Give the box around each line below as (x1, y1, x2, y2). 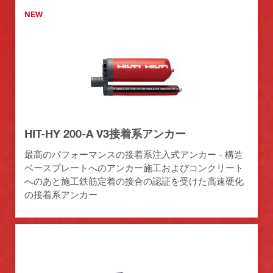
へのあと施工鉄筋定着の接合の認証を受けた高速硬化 (24, 175, 244, 186)
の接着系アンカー (24, 188, 97, 200)
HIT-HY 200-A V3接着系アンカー (24, 126, 186, 140)
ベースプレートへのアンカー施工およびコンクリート (24, 161, 244, 173)
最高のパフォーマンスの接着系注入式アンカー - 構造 (24, 148, 243, 160)
